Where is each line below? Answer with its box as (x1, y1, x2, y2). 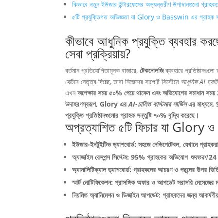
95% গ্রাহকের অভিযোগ (131, 152, 190, 162)
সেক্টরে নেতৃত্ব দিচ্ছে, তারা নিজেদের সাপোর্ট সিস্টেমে (65, 77, 181, 86)
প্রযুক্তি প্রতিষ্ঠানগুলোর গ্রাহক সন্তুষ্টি (65, 110, 154, 120)
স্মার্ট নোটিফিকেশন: (72, 178, 115, 187)
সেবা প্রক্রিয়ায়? (65, 45, 131, 62)
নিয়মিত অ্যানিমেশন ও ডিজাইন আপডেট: (72, 190, 163, 200)
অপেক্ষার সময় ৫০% (77, 88, 125, 97)
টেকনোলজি (140, 66, 166, 75)
